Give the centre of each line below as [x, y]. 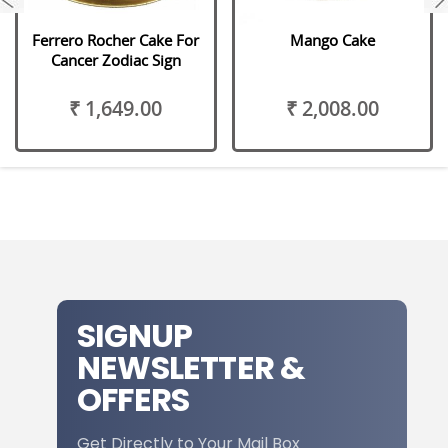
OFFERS [133, 399]
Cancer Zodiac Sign [115, 59]
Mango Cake [332, 39]
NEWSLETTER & [191, 367]
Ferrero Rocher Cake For [116, 39]
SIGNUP [135, 335]
